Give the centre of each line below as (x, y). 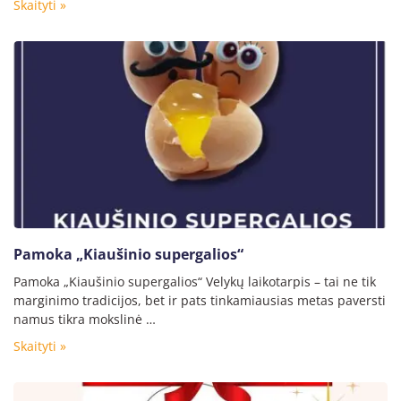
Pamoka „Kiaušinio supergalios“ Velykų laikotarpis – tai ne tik (195, 282)
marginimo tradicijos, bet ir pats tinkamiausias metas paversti (200, 301)
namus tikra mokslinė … (85, 320)
